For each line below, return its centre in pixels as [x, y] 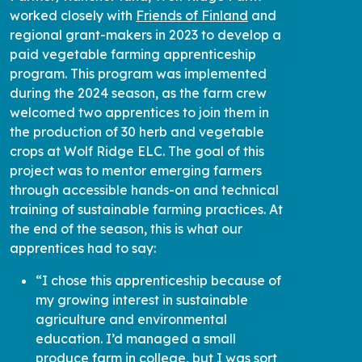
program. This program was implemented [138, 68]
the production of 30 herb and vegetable [137, 126]
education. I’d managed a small [136, 333]
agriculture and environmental [131, 314]
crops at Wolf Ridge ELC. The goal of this [137, 146]
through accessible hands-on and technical [144, 185]
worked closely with [73, 10]
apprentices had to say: [83, 243]
